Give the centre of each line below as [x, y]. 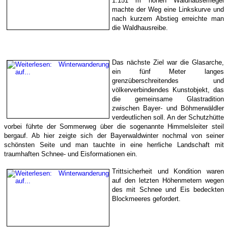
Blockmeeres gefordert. [146, 199]
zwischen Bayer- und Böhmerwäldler [168, 108]
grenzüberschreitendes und [168, 81]
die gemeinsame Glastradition [168, 99]
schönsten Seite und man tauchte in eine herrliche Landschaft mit [114, 145]
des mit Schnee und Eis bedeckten [168, 190]
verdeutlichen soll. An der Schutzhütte [168, 118]
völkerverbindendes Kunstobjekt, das [168, 90]
